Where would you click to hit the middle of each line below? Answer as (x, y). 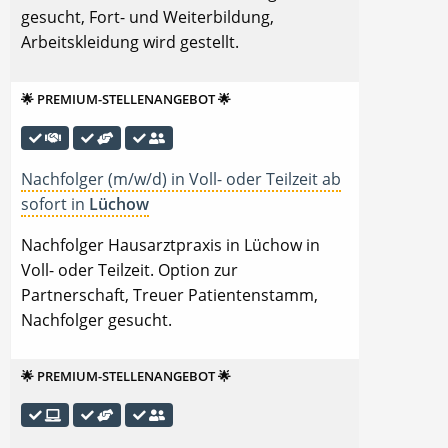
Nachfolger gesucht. (96, 319)
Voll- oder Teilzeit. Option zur (129, 269)
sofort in (55, 203)
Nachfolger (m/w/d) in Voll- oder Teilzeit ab (181, 178)
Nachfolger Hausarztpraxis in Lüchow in (170, 244)
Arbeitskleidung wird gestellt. (130, 42)
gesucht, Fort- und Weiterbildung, (147, 17)
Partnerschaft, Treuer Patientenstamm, (169, 294)
